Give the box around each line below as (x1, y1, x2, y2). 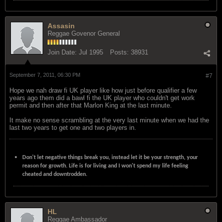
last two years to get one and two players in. (9, 123, 136, 131)
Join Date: (48, 48, 77, 56)
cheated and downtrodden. (22, 171, 87, 177)
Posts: (110, 48, 129, 56)
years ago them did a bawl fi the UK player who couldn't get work (9, 94, 195, 102)
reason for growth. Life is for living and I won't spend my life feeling (22, 163, 188, 169)
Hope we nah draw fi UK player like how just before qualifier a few (9, 86, 197, 94)
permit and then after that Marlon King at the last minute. (9, 101, 172, 109)
